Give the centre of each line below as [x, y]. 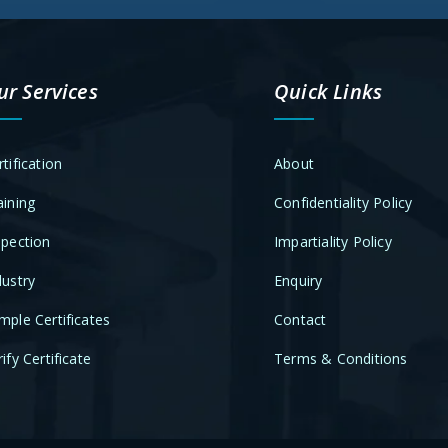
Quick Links [328, 92]
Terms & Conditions [341, 359]
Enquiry [298, 281]
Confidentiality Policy [343, 203]
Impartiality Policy [333, 242]
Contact [300, 320]
